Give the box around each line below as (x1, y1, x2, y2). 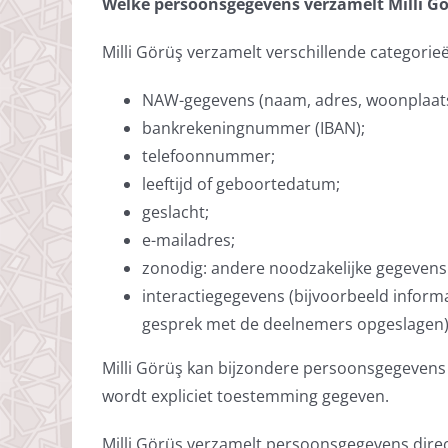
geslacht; (141, 200, 209, 223)
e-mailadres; (141, 228, 235, 251)
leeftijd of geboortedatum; (141, 172, 340, 195)
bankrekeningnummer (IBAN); (141, 116, 365, 139)
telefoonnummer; (141, 144, 275, 167)
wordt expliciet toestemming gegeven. (101, 384, 389, 407)
